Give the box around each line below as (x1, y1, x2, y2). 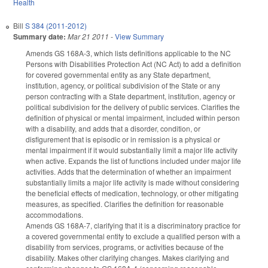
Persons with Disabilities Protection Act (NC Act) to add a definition (26, 59, 241, 69)
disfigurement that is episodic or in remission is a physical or (26, 134, 220, 145)
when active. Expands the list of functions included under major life (26, 156, 241, 166)
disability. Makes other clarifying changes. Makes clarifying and (26, 252, 229, 263)
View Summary (115, 31, 164, 42)
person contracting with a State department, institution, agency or (26, 91, 235, 102)
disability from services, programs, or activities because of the (26, 242, 224, 252)
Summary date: (13, 31, 66, 42)
